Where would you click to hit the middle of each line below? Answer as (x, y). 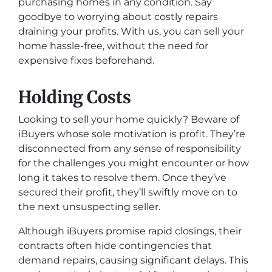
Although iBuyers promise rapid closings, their (130, 231)
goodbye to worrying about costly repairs (118, 17)
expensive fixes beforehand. (86, 60)
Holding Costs (75, 97)
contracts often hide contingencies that (115, 246)
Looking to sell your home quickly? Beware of (129, 119)
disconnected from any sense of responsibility (130, 148)
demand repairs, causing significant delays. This (133, 260)
